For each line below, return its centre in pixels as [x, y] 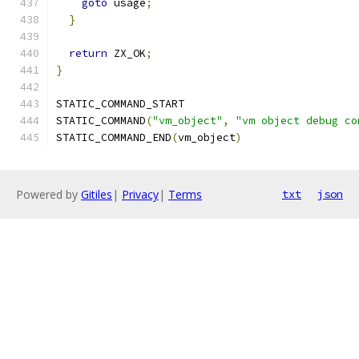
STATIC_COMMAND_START [120, 104]
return [88, 53]
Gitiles [97, 194]
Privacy [140, 194]
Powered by [48, 194]
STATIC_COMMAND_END [114, 137]
